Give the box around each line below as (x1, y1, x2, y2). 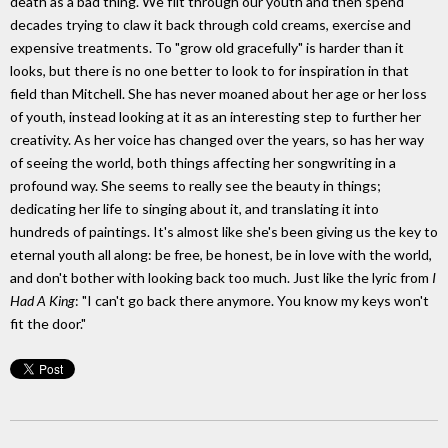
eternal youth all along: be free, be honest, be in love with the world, (10, 245, 432, 263)
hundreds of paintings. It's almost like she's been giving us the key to (10, 222, 438, 240)
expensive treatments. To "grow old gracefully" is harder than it (10, 38, 404, 56)
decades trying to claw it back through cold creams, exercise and (10, 15, 411, 33)
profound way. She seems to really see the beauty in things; (10, 176, 381, 194)
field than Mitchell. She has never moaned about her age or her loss (10, 84, 427, 102)
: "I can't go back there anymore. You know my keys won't (75, 291, 429, 309)
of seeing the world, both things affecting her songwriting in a (10, 153, 396, 171)
